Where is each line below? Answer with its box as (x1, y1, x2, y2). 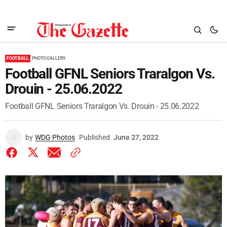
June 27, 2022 (113, 133, 159, 141)
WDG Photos (35, 133, 75, 141)
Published (79, 133, 110, 141)
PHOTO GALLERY (31, 56, 66, 61)
